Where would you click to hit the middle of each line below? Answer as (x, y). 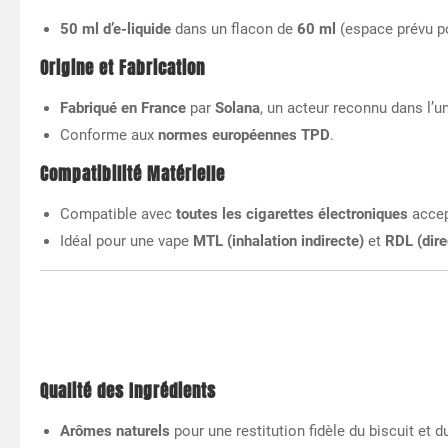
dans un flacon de (234, 28)
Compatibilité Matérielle (132, 174)
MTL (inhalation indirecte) (278, 240)
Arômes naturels (115, 430)
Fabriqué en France (123, 107)
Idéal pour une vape (126, 240)
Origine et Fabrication (122, 68)
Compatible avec (118, 213)
